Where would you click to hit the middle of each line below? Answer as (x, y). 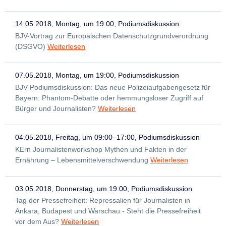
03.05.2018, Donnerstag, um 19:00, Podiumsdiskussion (104, 188)
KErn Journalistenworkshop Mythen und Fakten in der (101, 149)
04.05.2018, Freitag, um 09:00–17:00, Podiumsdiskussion (107, 137)
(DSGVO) (30, 46)
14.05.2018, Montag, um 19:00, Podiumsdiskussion (97, 24)
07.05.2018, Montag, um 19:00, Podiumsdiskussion (97, 75)
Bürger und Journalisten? (55, 108)
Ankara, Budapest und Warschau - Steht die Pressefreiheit (108, 211)
